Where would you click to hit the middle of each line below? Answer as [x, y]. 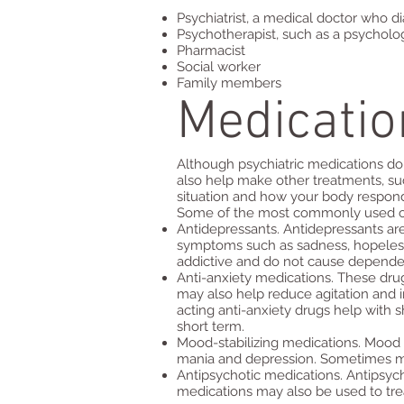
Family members [229, 83]
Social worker [219, 67]
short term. [211, 326]
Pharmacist [211, 50]
